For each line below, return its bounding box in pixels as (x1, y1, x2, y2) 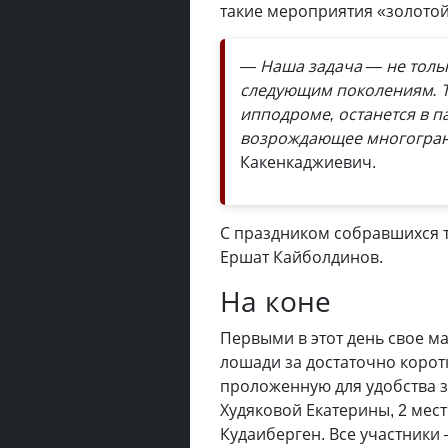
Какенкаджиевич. (240, 151, 376, 173)
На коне (220, 282, 331, 320)
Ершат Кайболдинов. (220, 246, 383, 268)
